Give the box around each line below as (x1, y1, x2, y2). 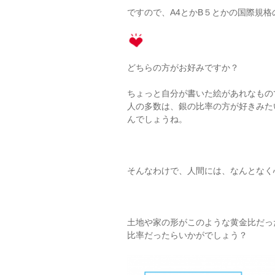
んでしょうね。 (127, 114, 187, 124)
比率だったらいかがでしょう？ (127, 230, 247, 240)
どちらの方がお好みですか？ (127, 62, 239, 72)
